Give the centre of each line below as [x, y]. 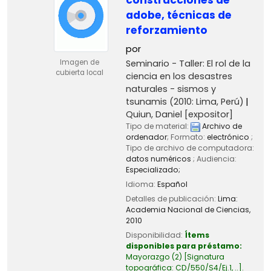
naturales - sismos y [171, 89]
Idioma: [141, 184]
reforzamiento [166, 30]
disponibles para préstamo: [184, 246]
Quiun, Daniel [154, 114]
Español [172, 184]
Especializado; [153, 169]
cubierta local [79, 72]
